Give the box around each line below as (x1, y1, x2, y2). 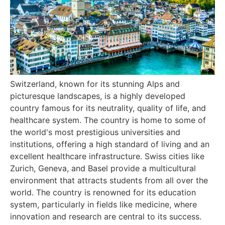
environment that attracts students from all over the (10, 175, 208, 185)
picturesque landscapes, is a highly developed (10, 90, 185, 101)
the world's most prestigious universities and (10, 127, 180, 137)
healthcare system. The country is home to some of (10, 115, 206, 125)
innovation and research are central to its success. (10, 211, 201, 221)
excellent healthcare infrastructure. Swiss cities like (10, 151, 204, 161)
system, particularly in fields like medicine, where (10, 199, 197, 209)
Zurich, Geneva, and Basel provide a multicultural (10, 163, 196, 173)
